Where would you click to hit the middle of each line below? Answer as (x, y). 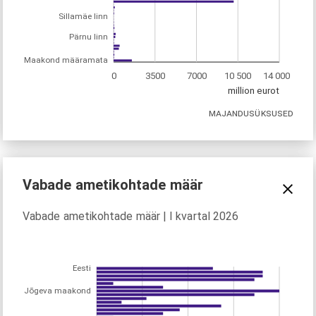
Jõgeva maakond (57, 291)
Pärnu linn (89, 37)
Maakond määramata (66, 60)
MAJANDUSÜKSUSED (251, 113)
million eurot (254, 90)
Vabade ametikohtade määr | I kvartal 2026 (131, 216)
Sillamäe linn (83, 17)
